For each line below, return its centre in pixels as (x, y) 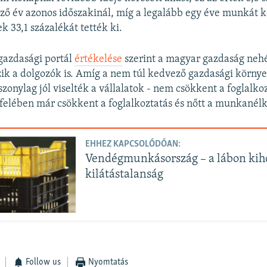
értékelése (99, 59)
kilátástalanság (125, 175)
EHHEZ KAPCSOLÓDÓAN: (133, 145)
